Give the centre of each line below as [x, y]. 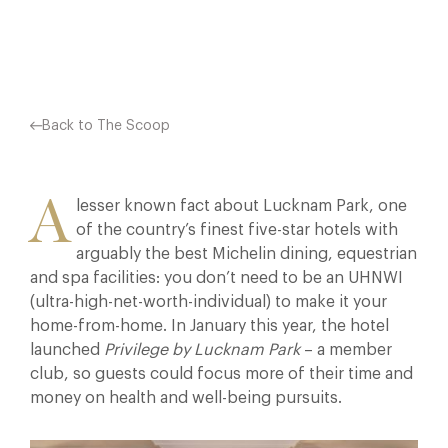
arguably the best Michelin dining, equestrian [246, 254]
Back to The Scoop [106, 126]
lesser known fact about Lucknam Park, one [241, 206]
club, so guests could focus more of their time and [221, 374]
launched [67, 350]
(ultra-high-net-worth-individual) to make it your [208, 302]
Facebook [233, 17]
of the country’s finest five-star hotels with [237, 230]
